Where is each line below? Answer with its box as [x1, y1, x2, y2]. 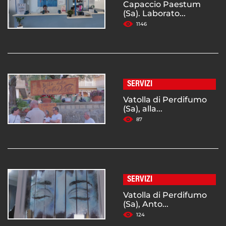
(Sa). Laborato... [123, 9, 186, 19]
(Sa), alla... [123, 104, 162, 114]
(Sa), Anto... [123, 199, 168, 209]
